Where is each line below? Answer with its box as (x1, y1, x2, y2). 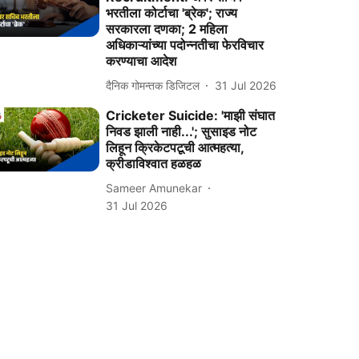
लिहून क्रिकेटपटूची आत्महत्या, (106, 139, 244, 155)
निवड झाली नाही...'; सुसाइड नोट (106, 123, 257, 139)
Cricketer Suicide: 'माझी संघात (106, 107, 276, 123)
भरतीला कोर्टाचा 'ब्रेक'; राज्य (106, 5, 238, 21)
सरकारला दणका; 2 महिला (106, 21, 228, 37)
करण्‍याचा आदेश (106, 53, 177, 69)
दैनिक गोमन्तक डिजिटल (106, 78, 200, 92)
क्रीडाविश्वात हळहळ (106, 155, 202, 171)
